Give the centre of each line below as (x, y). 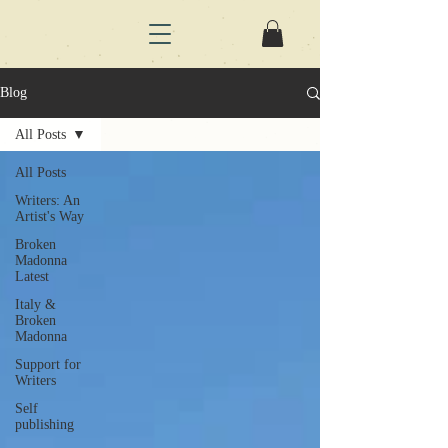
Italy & (35, 305)
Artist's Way (49, 217)
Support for (48, 365)
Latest (32, 277)
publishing (44, 425)
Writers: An (47, 201)
